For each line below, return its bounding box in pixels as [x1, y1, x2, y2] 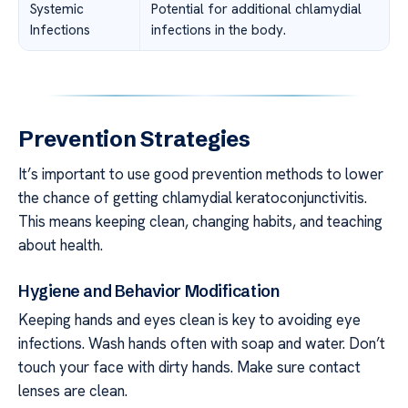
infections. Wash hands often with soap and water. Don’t [18, 333, 385, 354]
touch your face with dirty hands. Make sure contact [18, 357, 361, 378]
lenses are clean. [18, 381, 127, 402]
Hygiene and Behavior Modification [18, 280, 280, 302]
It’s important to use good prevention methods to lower [18, 163, 383, 184]
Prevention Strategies [18, 125, 250, 152]
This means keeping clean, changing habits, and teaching [18, 210, 382, 231]
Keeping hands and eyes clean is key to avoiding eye [18, 310, 361, 331]
